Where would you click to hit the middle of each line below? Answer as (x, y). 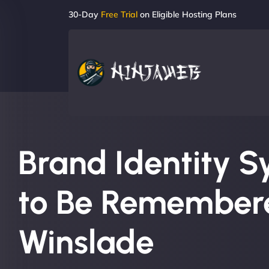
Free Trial (119, 14)
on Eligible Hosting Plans (187, 14)
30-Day (85, 14)
